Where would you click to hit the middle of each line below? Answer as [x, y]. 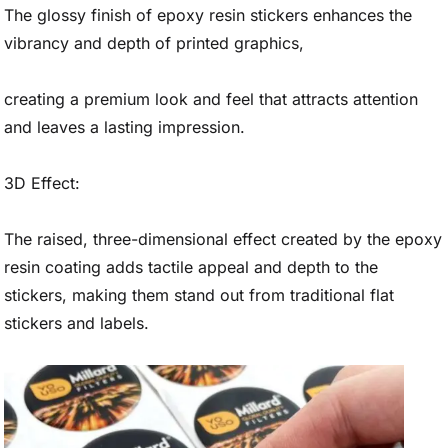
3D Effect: [42, 183]
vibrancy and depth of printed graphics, [154, 43]
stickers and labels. [76, 323]
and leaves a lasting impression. [124, 127]
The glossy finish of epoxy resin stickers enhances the [208, 15]
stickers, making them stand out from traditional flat [199, 295]
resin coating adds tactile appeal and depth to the [191, 267]
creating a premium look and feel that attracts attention [211, 99]
